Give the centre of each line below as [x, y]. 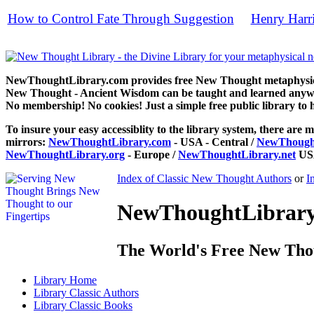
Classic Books [101, 305]
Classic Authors [104, 292]
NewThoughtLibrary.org [65, 155]
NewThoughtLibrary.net [237, 155]
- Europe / [151, 155]
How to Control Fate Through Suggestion [121, 19]
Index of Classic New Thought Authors [204, 178]
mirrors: [27, 142]
